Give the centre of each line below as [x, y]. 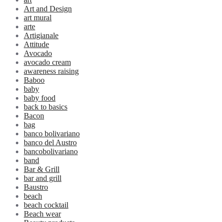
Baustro [36, 187]
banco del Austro [50, 143]
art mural [38, 18]
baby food [40, 98]
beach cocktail [46, 205]
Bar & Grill [42, 169]
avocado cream [47, 62]
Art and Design [48, 9]
